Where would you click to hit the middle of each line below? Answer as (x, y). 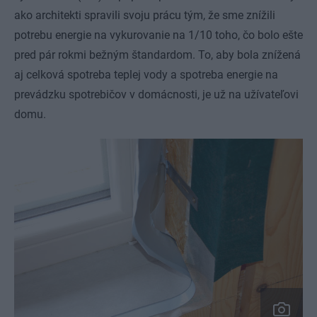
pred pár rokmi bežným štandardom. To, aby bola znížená (157, 54)
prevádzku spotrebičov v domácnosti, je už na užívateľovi (156, 94)
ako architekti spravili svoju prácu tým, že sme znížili (145, 15)
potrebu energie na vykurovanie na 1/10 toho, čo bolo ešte (158, 35)
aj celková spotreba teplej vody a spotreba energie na (146, 74)
